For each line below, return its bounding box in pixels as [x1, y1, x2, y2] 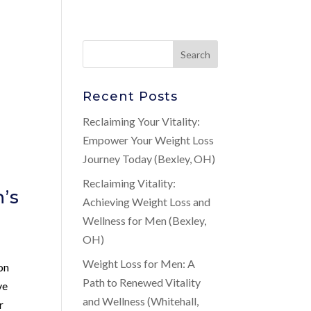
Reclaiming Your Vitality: [83, 115, 201, 128]
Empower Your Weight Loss [83, 133, 215, 146]
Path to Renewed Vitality [83, 276, 201, 289]
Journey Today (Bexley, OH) [83, 152, 216, 165]
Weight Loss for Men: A [83, 257, 196, 270]
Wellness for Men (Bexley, [83, 214, 207, 227]
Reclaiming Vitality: [83, 176, 176, 190]
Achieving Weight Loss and [83, 195, 211, 208]
